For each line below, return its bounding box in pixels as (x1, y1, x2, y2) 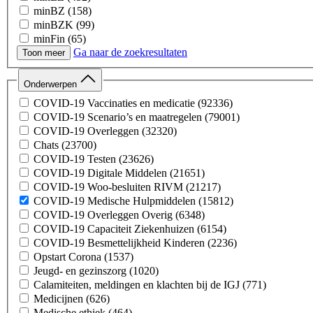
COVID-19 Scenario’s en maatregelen (34, 110, 202, 123)
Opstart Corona (34, 250, 101, 263)
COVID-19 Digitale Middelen (34, 166, 167, 179)
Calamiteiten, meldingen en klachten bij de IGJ (34, 278, 240, 291)
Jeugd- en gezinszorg (34, 264, 126, 277)
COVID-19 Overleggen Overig (34, 208, 173, 221)
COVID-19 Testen (34, 152, 116, 165)
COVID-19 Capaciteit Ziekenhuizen (34, 222, 194, 235)
